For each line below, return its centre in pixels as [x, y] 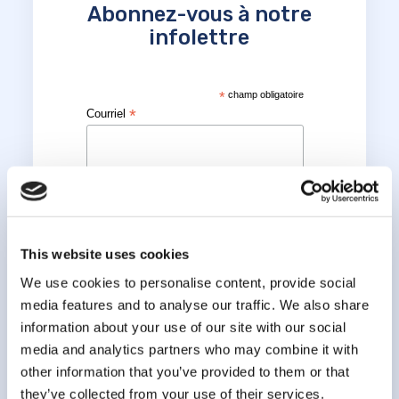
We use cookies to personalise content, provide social [188, 282]
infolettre [199, 38]
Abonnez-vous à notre [199, 15]
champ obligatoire [264, 95]
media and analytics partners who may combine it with [189, 349]
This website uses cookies [105, 254]
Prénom [109, 188]
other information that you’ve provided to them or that [185, 371]
